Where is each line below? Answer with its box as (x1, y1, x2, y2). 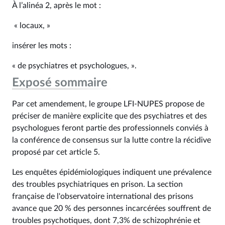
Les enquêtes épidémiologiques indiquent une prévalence (12, 168, 211, 176)
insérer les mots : (12, 42, 71, 50)
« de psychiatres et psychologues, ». (12, 62, 137, 70)
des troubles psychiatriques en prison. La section (12, 180, 183, 188)
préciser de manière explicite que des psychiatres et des (12, 112, 207, 120)
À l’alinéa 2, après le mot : (12, 2, 101, 10)
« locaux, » (12, 22, 52, 30)
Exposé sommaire (12, 77, 107, 89)
